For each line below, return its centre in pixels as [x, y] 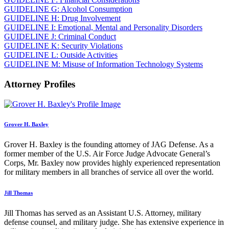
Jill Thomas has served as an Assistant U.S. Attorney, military [103, 213]
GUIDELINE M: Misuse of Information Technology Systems [104, 64]
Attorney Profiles [40, 84]
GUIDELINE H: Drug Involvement [62, 18]
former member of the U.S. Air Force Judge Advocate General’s [107, 154]
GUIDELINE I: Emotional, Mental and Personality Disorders [103, 28]
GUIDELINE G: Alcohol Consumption [68, 9]
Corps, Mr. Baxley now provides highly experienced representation [112, 163]
